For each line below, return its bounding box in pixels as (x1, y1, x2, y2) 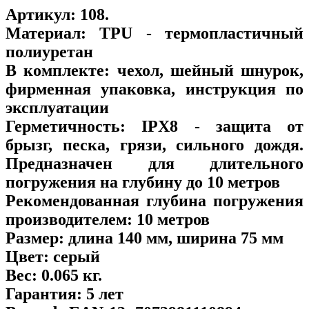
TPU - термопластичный (86, 23, 303, 42)
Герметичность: (6, 117, 126, 135)
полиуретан (6, 42, 93, 61)
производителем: (6, 210, 132, 228)
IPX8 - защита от (126, 117, 303, 135)
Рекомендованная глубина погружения (6, 191, 303, 210)
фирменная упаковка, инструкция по (6, 79, 303, 98)
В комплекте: (6, 61, 110, 79)
